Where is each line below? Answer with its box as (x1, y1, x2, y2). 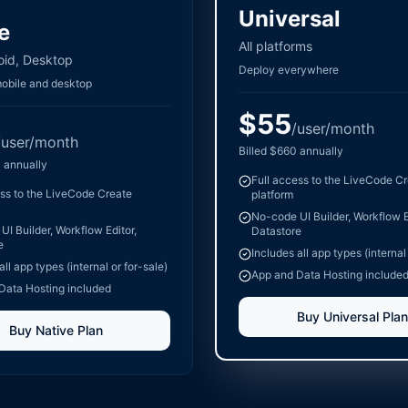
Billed (239, 144, 270, 158)
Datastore (251, 224, 301, 238)
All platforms (239, 38, 312, 54)
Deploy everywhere (239, 63, 339, 76)
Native (35, 322, 74, 338)
